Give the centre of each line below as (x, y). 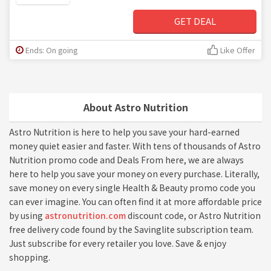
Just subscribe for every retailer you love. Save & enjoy (118, 243)
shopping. (30, 257)
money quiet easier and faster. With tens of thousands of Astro (135, 145)
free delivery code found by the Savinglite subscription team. (131, 229)
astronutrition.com (85, 215)
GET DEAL (195, 21)
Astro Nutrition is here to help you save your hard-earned (124, 132)
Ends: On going (51, 50)
